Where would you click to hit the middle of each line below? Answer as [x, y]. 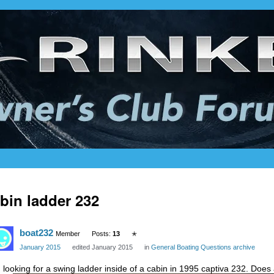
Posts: [102, 234]
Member [68, 234]
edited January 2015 [102, 247]
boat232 [36, 233]
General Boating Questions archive [203, 247]
